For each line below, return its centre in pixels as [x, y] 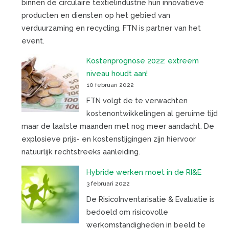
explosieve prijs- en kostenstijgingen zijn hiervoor [108, 139]
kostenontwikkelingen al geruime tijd [152, 113]
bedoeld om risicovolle [127, 212]
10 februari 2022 [110, 85]
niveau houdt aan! [117, 74]
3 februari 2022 [108, 183]
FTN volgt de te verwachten [137, 101]
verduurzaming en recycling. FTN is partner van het [111, 28]
